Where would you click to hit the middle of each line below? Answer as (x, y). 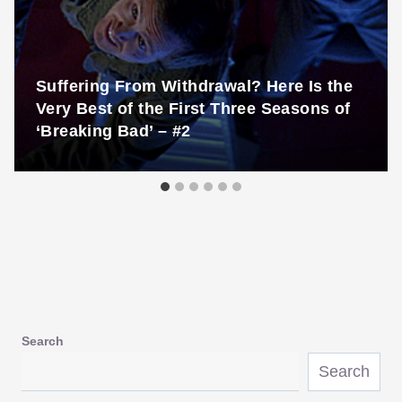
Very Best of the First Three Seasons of (193, 108)
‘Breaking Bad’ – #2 (114, 131)
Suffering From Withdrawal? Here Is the (195, 86)
